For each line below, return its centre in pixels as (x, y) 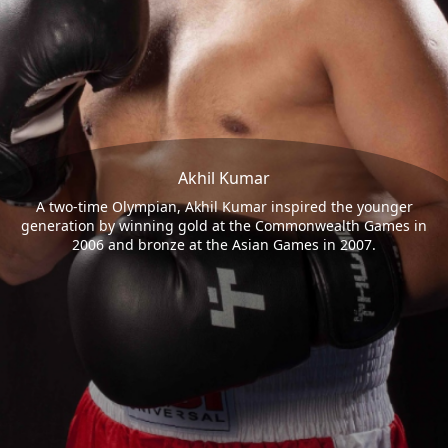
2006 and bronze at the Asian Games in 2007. (224, 244)
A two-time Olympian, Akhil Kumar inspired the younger (224, 206)
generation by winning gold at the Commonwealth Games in (224, 225)
